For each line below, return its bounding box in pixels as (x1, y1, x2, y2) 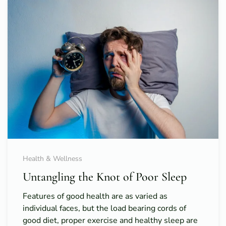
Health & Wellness (23, 154, 82, 164)
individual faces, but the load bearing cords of (23, 203, 186, 214)
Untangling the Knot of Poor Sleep (23, 169, 187, 185)
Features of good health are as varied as (23, 191, 167, 202)
